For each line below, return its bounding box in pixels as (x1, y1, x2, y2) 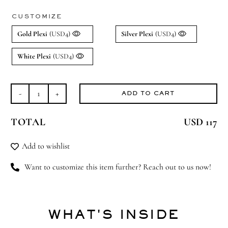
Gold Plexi (17, 30, 47, 39)
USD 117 (184, 116, 218, 128)
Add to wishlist (21, 140, 70, 151)
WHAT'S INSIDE (48, 206, 180, 222)
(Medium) (38, 119, 70, 130)
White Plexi (17, 52, 51, 61)
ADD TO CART (122, 90, 175, 97)
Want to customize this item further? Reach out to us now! (24, 161, 211, 172)
